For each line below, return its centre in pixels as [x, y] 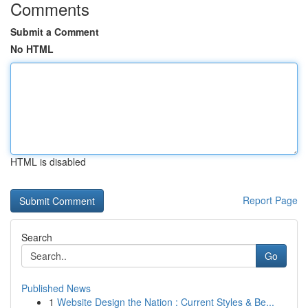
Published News [56, 288]
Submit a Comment [55, 32]
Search [37, 237]
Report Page [270, 200]
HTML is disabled [48, 162]
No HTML [32, 49]
